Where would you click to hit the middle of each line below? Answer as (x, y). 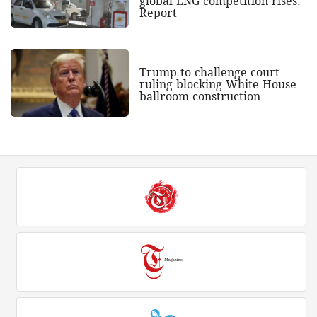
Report (158, 13)
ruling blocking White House (218, 85)
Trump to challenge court (209, 73)
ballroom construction (200, 97)
